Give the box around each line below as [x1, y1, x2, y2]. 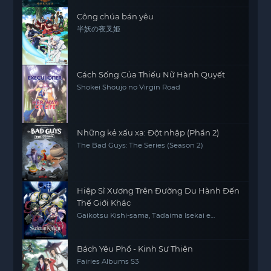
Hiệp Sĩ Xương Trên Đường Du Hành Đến [77, 186, 240, 195]
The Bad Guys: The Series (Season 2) [77, 141, 204, 149]
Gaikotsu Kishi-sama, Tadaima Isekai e [77, 211, 211, 220]
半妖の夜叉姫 [77, 25, 121, 33]
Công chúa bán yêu [77, 11, 154, 21]
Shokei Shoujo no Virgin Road [77, 83, 181, 91]
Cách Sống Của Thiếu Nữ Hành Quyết [77, 70, 226, 79]
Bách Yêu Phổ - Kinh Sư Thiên [77, 244, 194, 253]
